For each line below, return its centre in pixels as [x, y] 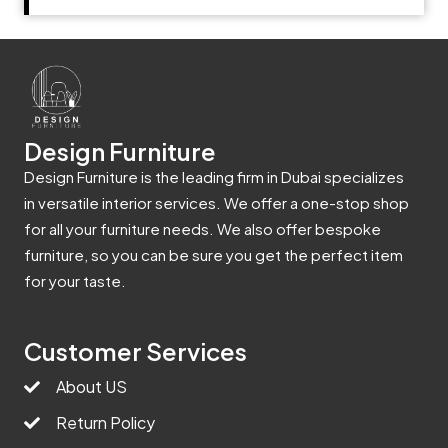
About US [92, 387]
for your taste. [75, 281]
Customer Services [135, 351]
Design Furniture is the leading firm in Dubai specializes [214, 177]
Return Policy [106, 423]
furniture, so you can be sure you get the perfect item [213, 255]
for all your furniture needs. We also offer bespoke [202, 229]
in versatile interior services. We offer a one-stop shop [216, 203]
